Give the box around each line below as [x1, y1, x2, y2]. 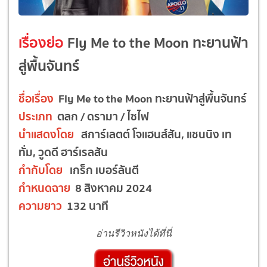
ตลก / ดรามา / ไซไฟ [52, 107, 149, 125]
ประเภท [18, 107, 52, 125]
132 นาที [62, 196, 108, 215]
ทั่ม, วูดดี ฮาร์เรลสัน [18, 142, 108, 161]
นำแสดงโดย [18, 125, 76, 143]
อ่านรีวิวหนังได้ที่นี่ [95, 226, 172, 239]
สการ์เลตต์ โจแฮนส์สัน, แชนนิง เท [76, 125, 232, 143]
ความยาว [18, 196, 62, 215]
